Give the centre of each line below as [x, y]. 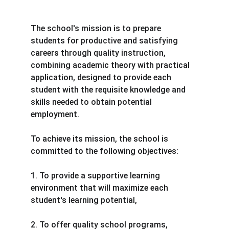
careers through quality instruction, [99, 53]
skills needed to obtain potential [92, 102]
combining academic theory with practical [111, 65]
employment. [55, 114]
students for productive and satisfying [105, 41]
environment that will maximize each [100, 188]
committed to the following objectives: [105, 151]
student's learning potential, [84, 200]
